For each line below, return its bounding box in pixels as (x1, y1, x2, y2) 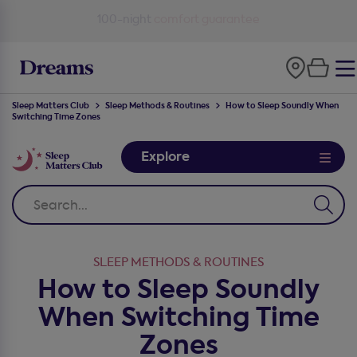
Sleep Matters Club (12, 100, 89, 112)
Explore (141, 147, 190, 166)
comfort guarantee (151, 12, 260, 27)
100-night (97, 12, 151, 27)
